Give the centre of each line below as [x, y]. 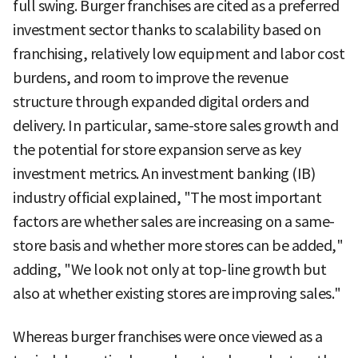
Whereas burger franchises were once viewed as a [168, 336]
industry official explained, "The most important [167, 197]
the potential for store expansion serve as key [157, 149]
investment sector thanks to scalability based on [167, 30]
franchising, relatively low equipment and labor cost [179, 54]
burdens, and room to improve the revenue [150, 78]
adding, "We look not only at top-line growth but [169, 269]
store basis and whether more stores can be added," [178, 245]
